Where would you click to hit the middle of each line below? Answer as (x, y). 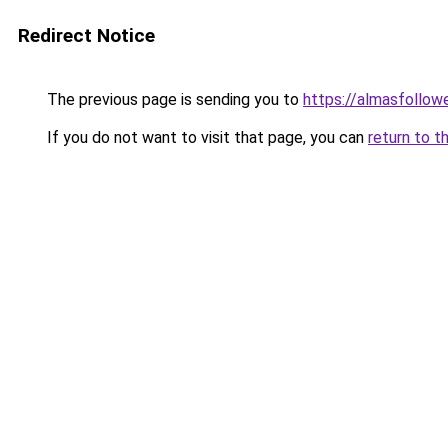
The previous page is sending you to (173, 99)
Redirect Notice (86, 35)
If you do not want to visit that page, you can (205, 137)
